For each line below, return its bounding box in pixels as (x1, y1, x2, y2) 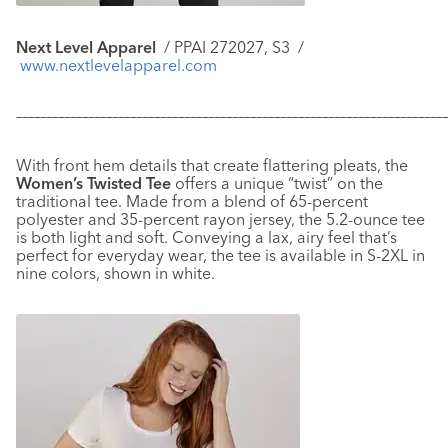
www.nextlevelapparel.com (20, 55, 217, 76)
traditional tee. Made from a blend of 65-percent (16, 191, 368, 212)
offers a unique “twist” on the (171, 173, 383, 194)
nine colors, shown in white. (16, 263, 215, 284)
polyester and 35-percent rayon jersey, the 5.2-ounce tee (16, 209, 425, 230)
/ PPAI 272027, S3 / (164, 37, 304, 58)
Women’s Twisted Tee (16, 173, 171, 194)
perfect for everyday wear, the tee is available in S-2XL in (16, 245, 425, 266)
